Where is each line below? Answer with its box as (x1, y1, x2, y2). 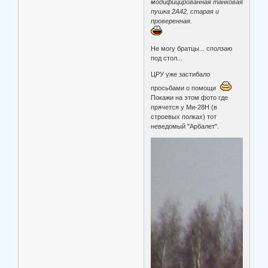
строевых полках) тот (151, 112, 217, 120)
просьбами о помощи (151, 84, 220, 92)
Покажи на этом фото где (151, 93, 229, 101)
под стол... (151, 54, 183, 62)
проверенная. (151, 17, 193, 25)
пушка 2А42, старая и (151, 7, 220, 15)
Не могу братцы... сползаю (151, 44, 233, 52)
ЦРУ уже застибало (151, 70, 211, 78)
